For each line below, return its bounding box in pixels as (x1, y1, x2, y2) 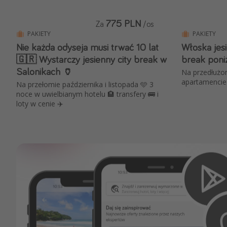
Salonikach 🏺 (16, 65, 73, 78)
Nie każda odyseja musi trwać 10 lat (16, 41, 159, 54)
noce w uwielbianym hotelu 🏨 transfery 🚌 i (16, 89, 157, 99)
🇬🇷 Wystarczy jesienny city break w (16, 53, 167, 66)
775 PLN (106, 16, 141, 29)
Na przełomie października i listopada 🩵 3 (16, 80, 154, 90)
